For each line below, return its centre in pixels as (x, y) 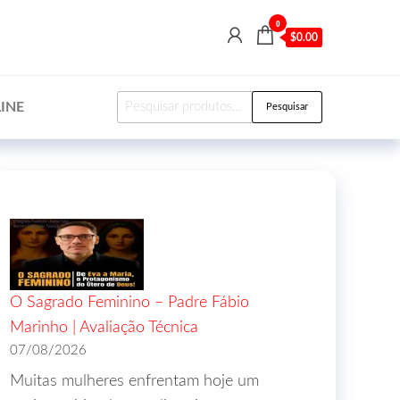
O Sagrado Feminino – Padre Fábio (129, 303)
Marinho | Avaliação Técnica (104, 328)
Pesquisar (287, 107)
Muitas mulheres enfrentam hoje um (134, 381)
